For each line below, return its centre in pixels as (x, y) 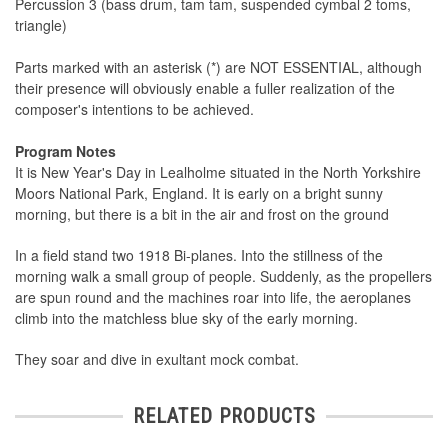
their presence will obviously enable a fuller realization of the (205, 88)
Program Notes (65, 151)
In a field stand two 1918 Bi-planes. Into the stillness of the (199, 255)
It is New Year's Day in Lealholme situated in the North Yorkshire (218, 172)
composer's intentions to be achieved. (134, 109)
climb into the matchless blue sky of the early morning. (186, 318)
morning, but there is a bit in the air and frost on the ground (202, 214)
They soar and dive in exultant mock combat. (157, 359)
